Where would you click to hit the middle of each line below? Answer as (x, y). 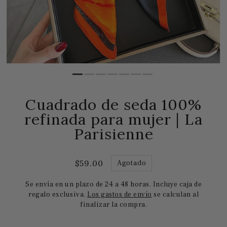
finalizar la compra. (113, 204)
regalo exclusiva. (58, 194)
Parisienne (113, 134)
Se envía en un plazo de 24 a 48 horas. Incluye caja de (113, 184)
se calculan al (175, 194)
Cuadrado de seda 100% (113, 104)
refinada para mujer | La (113, 119)
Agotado (131, 163)
